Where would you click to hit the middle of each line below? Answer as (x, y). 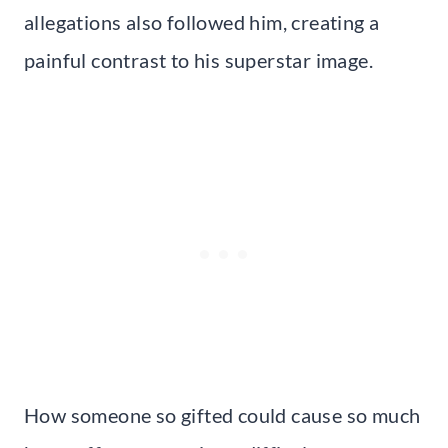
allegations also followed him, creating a (202, 22)
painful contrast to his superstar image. (198, 60)
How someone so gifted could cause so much (222, 415)
